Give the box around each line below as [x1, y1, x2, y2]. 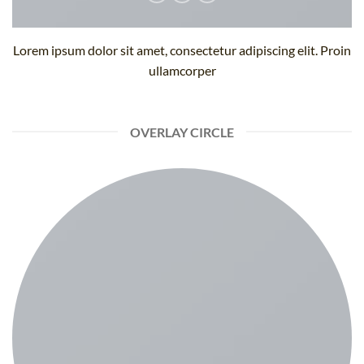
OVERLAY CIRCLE [130, 123, 234, 140]
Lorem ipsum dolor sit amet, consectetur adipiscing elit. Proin [13, 42, 351, 58]
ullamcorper [148, 63, 216, 79]
